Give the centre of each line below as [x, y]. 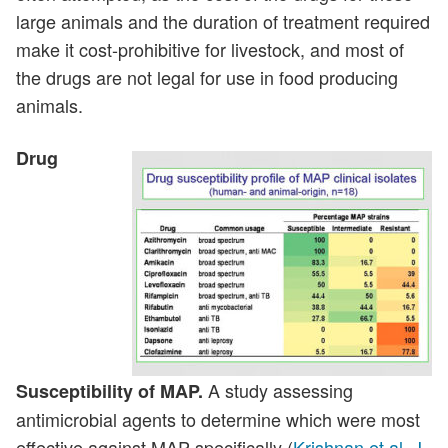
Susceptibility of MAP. [109, 390]
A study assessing [278, 389]
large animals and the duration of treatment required [223, 21]
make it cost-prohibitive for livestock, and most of [210, 49]
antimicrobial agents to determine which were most [218, 418]
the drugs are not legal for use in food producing [207, 77]
